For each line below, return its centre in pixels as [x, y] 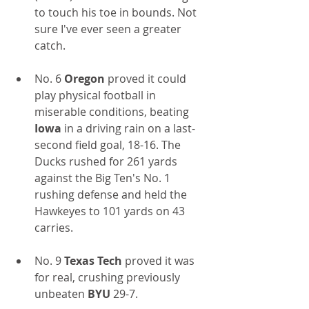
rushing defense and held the [112, 195]
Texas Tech [93, 261]
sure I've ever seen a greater [109, 29]
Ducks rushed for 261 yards [107, 162]
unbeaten [60, 294]
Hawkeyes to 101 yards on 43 [111, 211]
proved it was [160, 261]
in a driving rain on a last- [128, 129]
